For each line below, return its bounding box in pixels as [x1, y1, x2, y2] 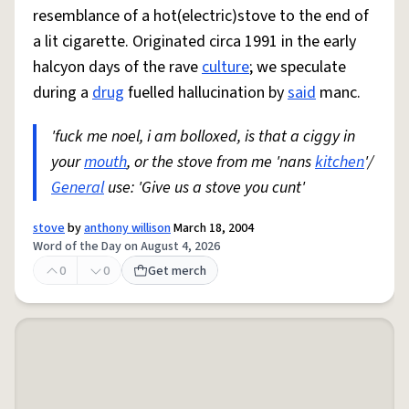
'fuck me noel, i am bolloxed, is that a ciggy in [51, 125, 355, 148]
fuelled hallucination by [124, 81, 288, 104]
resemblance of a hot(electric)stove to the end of [33, 5, 369, 27]
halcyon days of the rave [33, 56, 202, 79]
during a [33, 81, 92, 104]
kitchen [315, 151, 364, 173]
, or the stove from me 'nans [127, 151, 315, 173]
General [51, 176, 104, 199]
